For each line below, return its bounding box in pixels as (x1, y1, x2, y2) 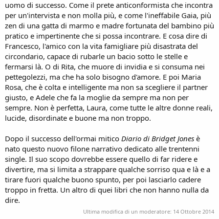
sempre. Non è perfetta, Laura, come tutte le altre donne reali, (5, 102, 213, 112)
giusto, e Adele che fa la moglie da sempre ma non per (5, 92, 189, 102)
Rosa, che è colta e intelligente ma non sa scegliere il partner (5, 82, 208, 92)
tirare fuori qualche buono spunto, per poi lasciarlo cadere (5, 174, 201, 184)
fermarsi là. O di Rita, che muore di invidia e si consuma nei (5, 61, 205, 71)
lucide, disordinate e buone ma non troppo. (5, 112, 151, 123)
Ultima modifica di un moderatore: (83, 208, 173, 215)
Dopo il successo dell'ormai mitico (5, 133, 121, 143)
